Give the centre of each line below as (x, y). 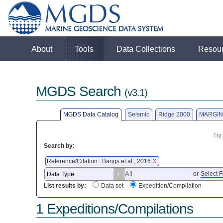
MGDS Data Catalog (91, 114)
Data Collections (146, 49)
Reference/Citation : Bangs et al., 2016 (100, 161)
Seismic (138, 114)
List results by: (65, 186)
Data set (112, 186)
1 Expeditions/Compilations (115, 209)
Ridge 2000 (174, 114)
